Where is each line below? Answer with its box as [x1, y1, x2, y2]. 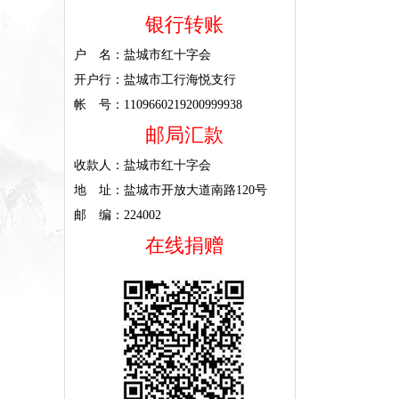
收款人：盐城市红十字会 [74, 159, 211, 172]
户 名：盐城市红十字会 [74, 48, 211, 61]
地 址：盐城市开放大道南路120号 [74, 183, 267, 197]
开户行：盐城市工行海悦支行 [74, 73, 236, 86]
